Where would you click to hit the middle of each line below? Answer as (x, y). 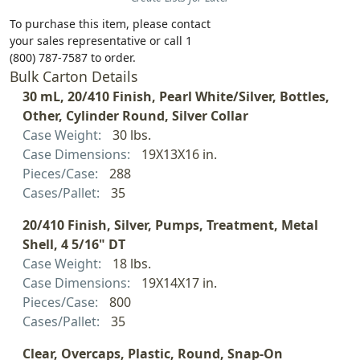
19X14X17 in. (179, 282)
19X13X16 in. (179, 154)
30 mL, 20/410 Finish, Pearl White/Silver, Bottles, (176, 96)
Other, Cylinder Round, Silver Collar (135, 115)
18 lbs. (131, 263)
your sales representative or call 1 (101, 40)
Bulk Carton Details (74, 76)
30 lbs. (131, 135)
